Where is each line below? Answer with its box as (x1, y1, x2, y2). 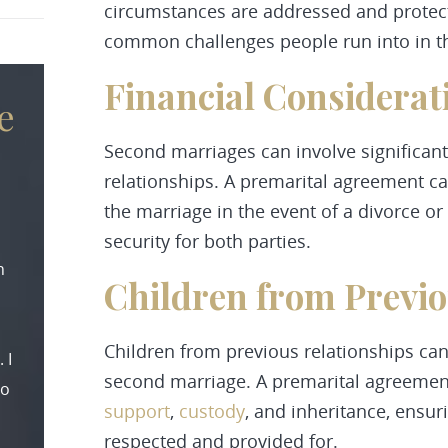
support (104, 399, 170, 423)
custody (179, 399, 245, 423)
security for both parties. (104, 229, 311, 253)
